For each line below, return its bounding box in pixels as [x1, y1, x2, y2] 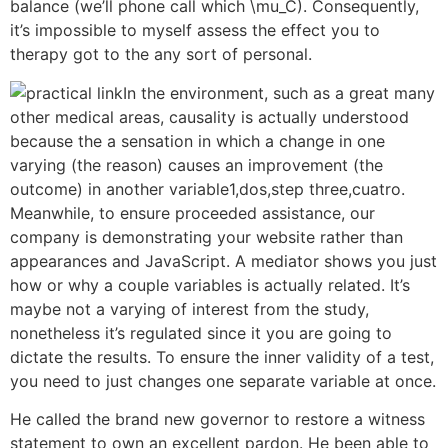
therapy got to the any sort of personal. [10, 44, 312, 65]
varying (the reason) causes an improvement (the [10, 154, 383, 175]
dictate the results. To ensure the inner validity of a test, [10, 346, 434, 367]
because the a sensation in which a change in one [10, 130, 385, 151]
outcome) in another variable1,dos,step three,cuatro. [10, 178, 405, 199]
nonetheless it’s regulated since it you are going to [10, 322, 392, 343]
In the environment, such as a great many [123, 82, 435, 103]
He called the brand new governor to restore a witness [10, 409, 425, 430]
